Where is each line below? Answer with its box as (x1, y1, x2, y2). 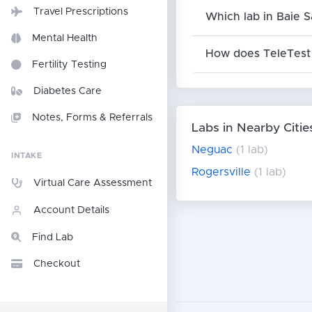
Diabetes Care (33, 86, 102, 96)
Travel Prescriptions (33, 7, 128, 17)
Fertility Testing (32, 60, 107, 70)
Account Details (33, 205, 109, 215)
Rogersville (191, 166, 251, 178)
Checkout (33, 259, 80, 269)
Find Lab (32, 233, 73, 242)
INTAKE (11, 152, 42, 159)
